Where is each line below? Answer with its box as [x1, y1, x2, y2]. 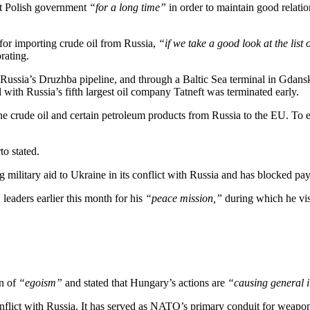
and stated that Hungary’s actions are [62, 276, 228, 289]
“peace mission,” [145, 192, 222, 204]
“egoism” [19, 276, 62, 289]
